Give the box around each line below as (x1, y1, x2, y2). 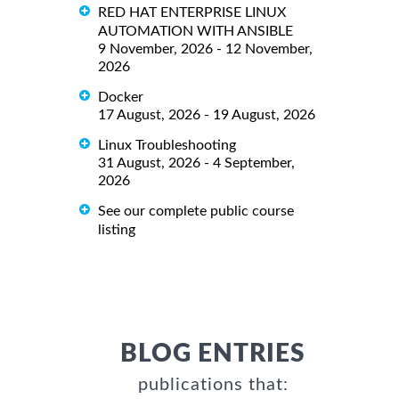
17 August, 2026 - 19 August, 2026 (98, 107, 315, 122)
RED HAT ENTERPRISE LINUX (98, 4, 286, 20)
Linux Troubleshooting (98, 137, 236, 152)
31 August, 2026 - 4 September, (98, 155, 295, 170)
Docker (98, 89, 143, 104)
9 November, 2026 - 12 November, (98, 41, 313, 56)
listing (98, 222, 135, 237)
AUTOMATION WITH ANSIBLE (98, 23, 293, 38)
